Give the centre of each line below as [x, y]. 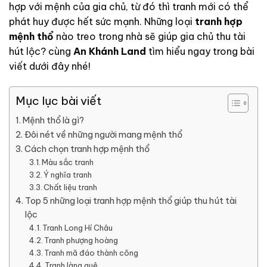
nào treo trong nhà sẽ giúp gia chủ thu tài [150, 36]
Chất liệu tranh [71, 187]
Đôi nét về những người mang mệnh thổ [103, 134]
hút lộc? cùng [41, 51]
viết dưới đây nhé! [50, 66]
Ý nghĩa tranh [68, 174]
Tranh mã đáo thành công [91, 252]
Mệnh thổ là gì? [53, 120]
